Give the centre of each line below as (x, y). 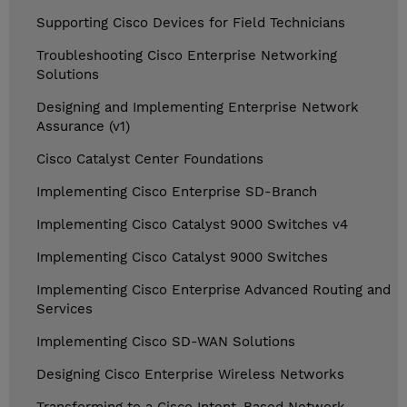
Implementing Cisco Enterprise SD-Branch (177, 192)
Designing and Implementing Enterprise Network (198, 108)
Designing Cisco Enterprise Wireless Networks (190, 375)
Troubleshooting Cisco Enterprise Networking (187, 56)
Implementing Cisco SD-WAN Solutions (166, 342)
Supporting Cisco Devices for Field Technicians (191, 23)
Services (65, 309)
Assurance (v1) (83, 127)
